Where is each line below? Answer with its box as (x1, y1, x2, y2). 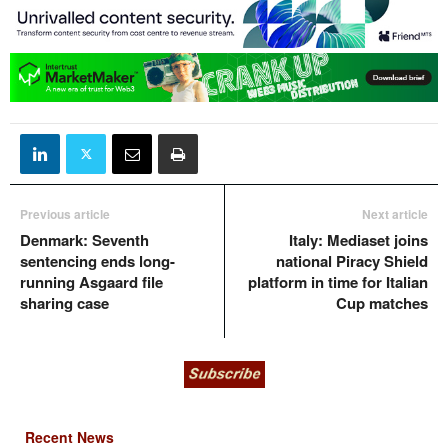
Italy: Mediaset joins (289, 229, 428, 252)
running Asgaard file (20, 271, 163, 294)
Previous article (20, 205, 110, 224)
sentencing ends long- (20, 250, 175, 273)
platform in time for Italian (248, 271, 428, 294)
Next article (362, 205, 428, 224)
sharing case (20, 292, 109, 315)
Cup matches (336, 292, 428, 315)
